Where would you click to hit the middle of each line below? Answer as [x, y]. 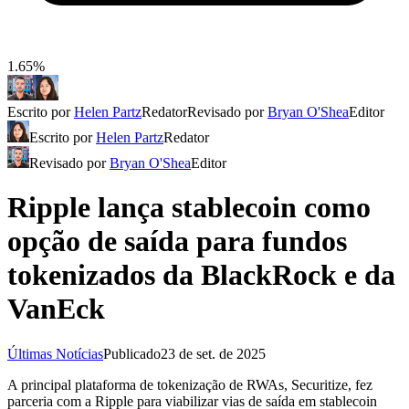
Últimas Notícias [55, 353]
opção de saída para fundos [177, 241]
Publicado [132, 353]
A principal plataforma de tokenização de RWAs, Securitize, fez [190, 384]
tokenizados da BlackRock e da [201, 275]
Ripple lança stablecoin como [189, 208]
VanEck [56, 309]
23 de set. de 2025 [213, 353]
